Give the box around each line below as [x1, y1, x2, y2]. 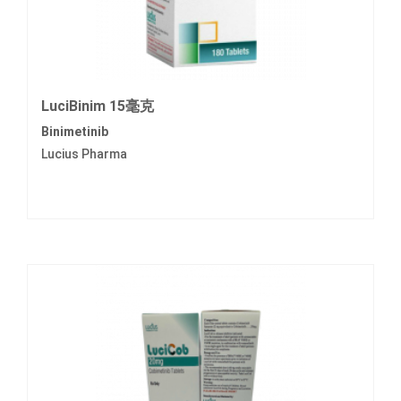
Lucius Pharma [41, 147, 127, 162]
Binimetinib [41, 124, 108, 140]
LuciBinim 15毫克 [41, 98, 154, 115]
